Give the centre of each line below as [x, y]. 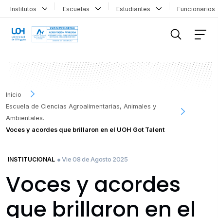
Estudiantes [135, 9]
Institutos [25, 9]
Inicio [14, 94]
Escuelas [78, 9]
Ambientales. [25, 118]
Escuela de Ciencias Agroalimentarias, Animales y [81, 106]
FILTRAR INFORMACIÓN [46, 16]
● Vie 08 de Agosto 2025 [92, 159]
